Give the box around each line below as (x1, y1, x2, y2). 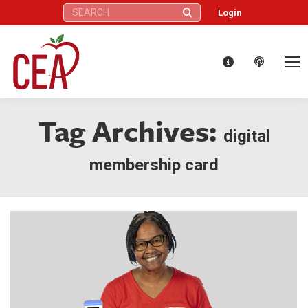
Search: (62, 4, 92, 14)
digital (223, 126, 270, 146)
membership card (89, 155, 219, 175)
